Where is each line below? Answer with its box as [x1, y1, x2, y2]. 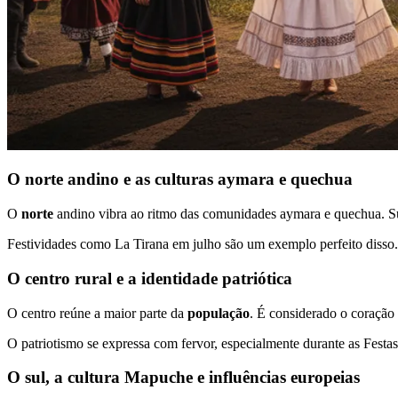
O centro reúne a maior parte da [7, 305, 187, 321]
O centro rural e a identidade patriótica [7, 268, 292, 288]
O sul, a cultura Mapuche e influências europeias [7, 368, 360, 387]
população [187, 305, 250, 321]
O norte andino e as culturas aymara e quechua [7, 170, 353, 189]
